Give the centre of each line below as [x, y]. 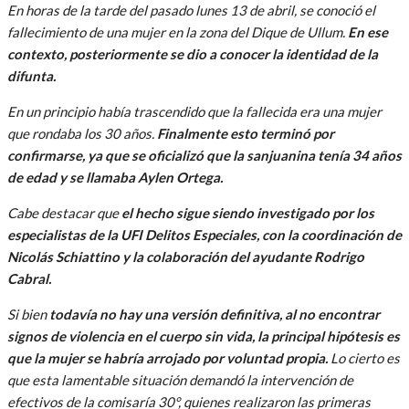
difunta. [31, 75]
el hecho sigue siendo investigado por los [248, 212]
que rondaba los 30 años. [82, 133]
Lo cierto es [364, 357]
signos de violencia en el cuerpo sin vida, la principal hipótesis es [204, 336]
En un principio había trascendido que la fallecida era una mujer [194, 111]
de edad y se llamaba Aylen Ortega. [115, 177]
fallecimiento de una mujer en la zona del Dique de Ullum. [178, 31]
